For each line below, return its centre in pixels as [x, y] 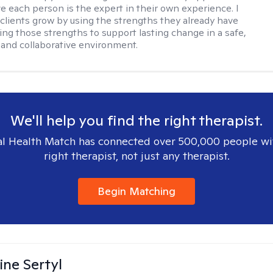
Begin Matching [136, 191]
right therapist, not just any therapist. [136, 156]
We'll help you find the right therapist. [136, 120]
